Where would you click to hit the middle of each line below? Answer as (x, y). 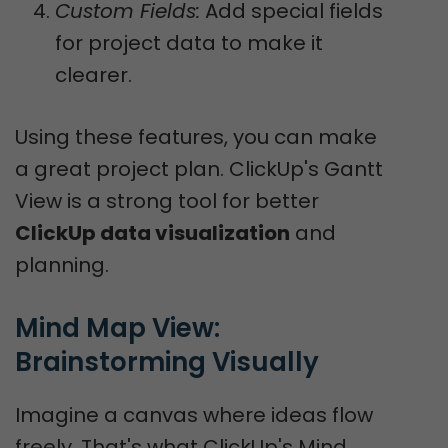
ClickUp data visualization (152, 233)
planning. (62, 265)
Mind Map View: (117, 328)
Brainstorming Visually (167, 362)
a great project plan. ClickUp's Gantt (199, 169)
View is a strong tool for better (167, 201)
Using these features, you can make (196, 137)
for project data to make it (189, 43)
